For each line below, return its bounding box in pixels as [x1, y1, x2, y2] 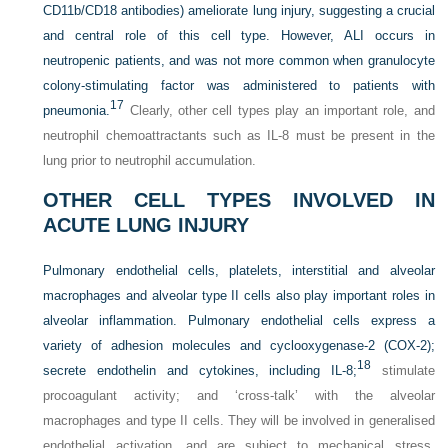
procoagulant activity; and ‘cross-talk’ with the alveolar [43, 388, 435, 404]
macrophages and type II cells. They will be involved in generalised [43, 413, 435, 429]
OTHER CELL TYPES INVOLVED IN [43, 189, 435, 212]
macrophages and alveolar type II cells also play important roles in [43, 288, 435, 304]
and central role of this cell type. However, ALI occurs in [43, 28, 435, 44]
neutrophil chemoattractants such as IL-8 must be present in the [43, 128, 435, 144]
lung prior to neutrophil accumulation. [43, 153, 257, 169]
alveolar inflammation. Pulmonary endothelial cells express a [43, 313, 435, 329]
